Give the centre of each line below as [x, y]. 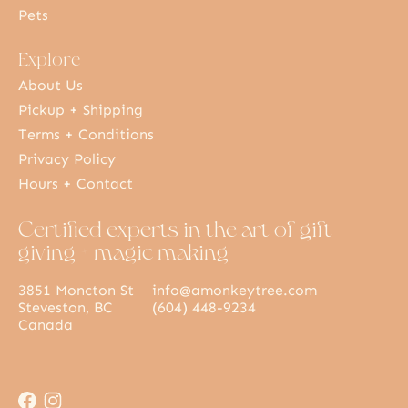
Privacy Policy [67, 159]
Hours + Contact [76, 184]
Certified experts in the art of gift [175, 229]
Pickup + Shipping [81, 110]
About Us [51, 86]
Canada [46, 325]
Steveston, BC [66, 308]
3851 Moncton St [76, 291]
